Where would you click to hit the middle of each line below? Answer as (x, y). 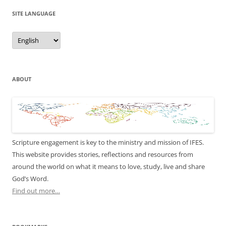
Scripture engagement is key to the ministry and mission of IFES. (108, 143)
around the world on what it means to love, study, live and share (108, 167)
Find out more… (36, 191)
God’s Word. (30, 179)
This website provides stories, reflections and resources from (103, 155)
